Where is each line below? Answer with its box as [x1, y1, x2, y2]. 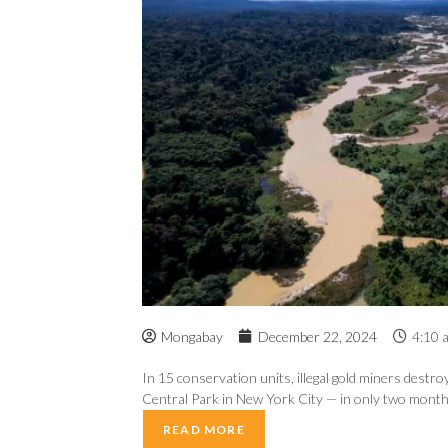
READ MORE [163, 421, 245, 437]
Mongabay [161, 327, 223, 345]
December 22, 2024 [258, 327, 377, 345]
